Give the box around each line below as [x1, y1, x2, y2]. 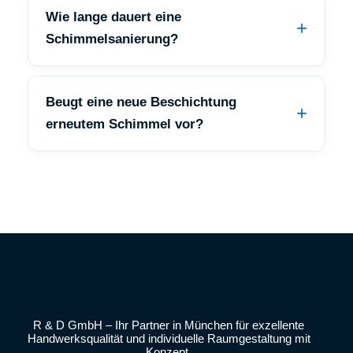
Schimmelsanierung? [46, 31, 178, 46]
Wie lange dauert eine [46, 9, 181, 24]
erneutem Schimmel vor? [46, 116, 203, 132]
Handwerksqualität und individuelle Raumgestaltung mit [27, 331, 310, 345]
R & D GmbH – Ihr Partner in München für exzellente [33, 318, 304, 332]
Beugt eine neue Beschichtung [46, 94, 236, 110]
